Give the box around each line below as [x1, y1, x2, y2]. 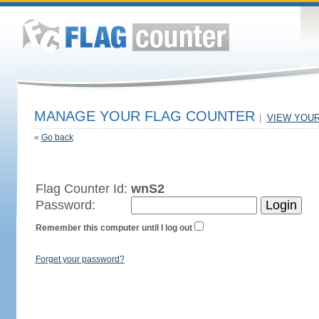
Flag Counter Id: [35, 182, 131, 196]
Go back [41, 132, 73, 142]
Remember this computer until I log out [35, 223, 192, 233]
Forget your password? [35, 254, 125, 264]
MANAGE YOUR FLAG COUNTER [33, 108, 259, 124]
